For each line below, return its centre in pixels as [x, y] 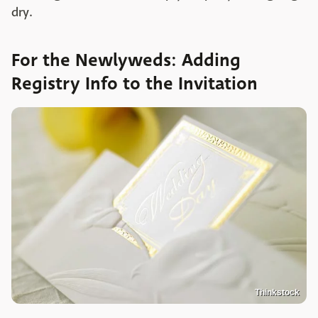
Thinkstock [277, 293]
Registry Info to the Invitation [135, 84]
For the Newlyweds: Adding [126, 60]
